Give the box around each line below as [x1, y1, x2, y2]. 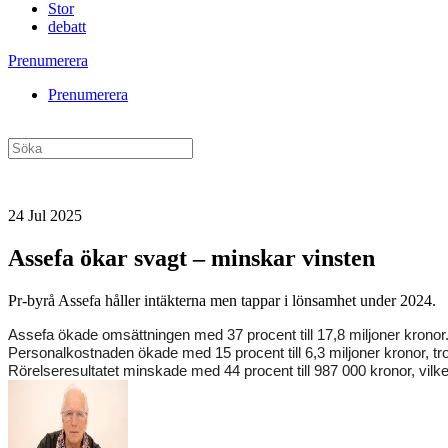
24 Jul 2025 [8, 207, 82, 224]
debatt [48, 18, 86, 35]
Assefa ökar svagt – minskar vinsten [8, 244, 375, 271]
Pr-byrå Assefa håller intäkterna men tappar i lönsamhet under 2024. [8, 291, 436, 309]
